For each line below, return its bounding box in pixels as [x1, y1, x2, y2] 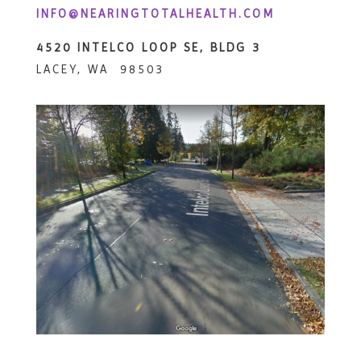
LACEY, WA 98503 [35, 61, 164, 77]
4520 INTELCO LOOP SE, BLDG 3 [35, 39, 261, 55]
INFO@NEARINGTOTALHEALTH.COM [35, 6, 275, 21]
